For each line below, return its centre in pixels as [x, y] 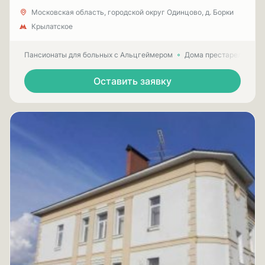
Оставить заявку [132, 81]
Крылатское [52, 26]
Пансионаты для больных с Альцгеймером [98, 55]
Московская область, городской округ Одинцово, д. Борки [132, 12]
